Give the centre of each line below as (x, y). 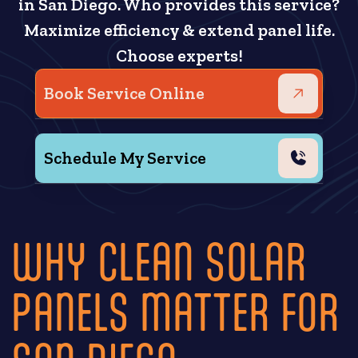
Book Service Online (124, 93)
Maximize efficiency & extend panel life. (179, 31)
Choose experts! (179, 56)
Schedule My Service (125, 158)
